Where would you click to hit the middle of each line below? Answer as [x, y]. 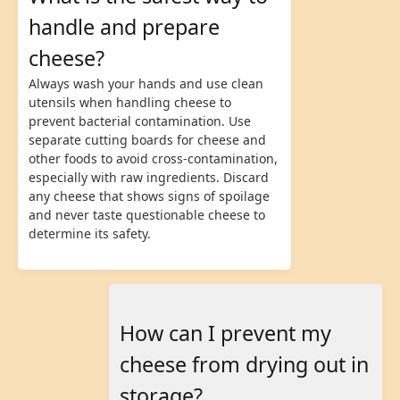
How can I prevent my [225, 333]
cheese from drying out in [244, 365]
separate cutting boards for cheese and [147, 139]
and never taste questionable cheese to [147, 214]
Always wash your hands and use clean [146, 83]
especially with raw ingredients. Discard [149, 177]
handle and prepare [124, 26]
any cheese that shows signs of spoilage [149, 196]
